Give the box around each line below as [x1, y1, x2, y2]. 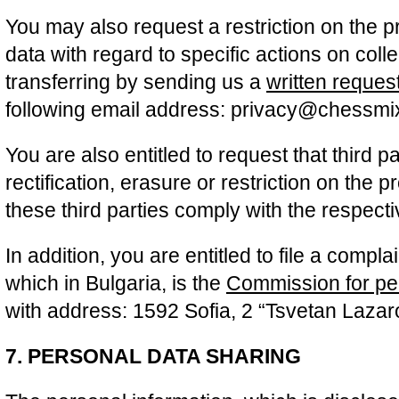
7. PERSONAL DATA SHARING [5, 345, 301, 368]
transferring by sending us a [5, 70, 266, 94]
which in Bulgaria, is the [5, 272, 226, 295]
